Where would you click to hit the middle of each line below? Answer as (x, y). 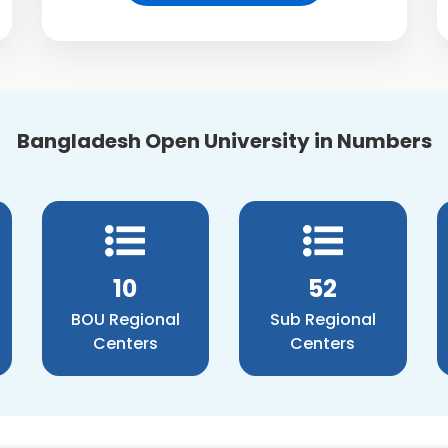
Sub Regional (322, 319)
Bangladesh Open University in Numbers (224, 141)
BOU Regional (125, 319)
